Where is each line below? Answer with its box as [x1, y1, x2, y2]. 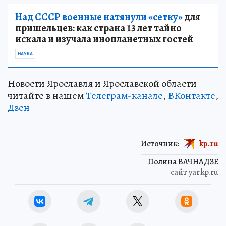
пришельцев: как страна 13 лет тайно [15, 21, 182, 35]
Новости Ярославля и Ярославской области [8, 77, 197, 91]
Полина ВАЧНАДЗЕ [148, 156, 218, 168]
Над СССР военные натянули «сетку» [15, 10, 183, 24]
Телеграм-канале [86, 89, 163, 103]
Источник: [141, 138, 179, 150]
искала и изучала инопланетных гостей [15, 32, 193, 46]
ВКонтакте [168, 89, 215, 103]
